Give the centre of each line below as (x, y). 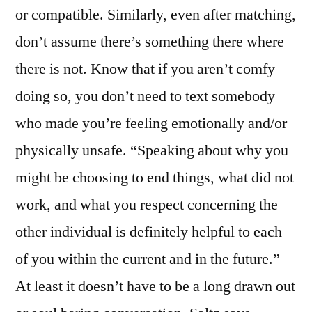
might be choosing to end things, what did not (155, 177)
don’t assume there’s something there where (150, 41)
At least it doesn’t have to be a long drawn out (155, 286)
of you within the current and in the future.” (148, 259)
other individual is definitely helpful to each (149, 232)
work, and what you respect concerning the (147, 204)
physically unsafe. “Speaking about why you (152, 150)
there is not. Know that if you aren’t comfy (145, 69)
